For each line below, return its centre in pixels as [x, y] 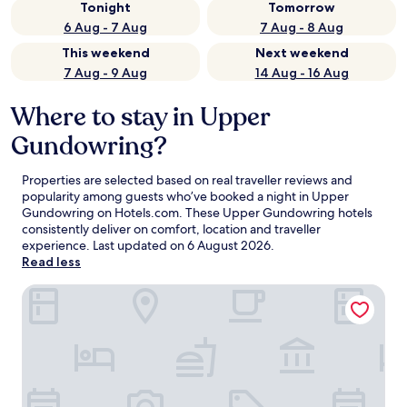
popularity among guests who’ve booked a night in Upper [185, 196]
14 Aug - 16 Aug [302, 73]
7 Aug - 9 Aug [105, 73]
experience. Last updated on [104, 245]
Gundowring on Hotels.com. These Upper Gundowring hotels [197, 213]
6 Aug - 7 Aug [105, 27]
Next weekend [302, 53]
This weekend [105, 53]
